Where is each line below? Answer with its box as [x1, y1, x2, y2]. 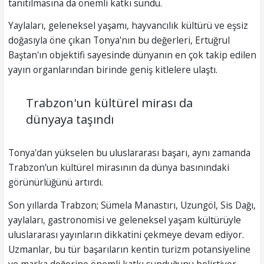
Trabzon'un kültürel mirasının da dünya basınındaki [8, 161, 229, 174]
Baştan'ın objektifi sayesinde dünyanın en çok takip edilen [8, 48, 256, 62]
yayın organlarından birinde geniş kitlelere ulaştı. [8, 63, 217, 77]
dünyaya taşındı [25, 111, 114, 128]
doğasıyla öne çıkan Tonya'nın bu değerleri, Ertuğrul [8, 34, 230, 47]
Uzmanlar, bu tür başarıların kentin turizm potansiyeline [8, 242, 250, 256]
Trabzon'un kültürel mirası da [25, 95, 193, 111]
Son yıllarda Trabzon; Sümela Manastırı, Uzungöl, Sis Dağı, [8, 198, 256, 212]
